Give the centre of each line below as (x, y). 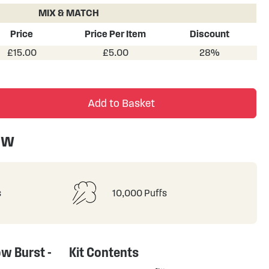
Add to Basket (122, 103)
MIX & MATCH (69, 13)
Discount (209, 34)
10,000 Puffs (140, 193)
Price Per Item (116, 34)
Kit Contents (104, 252)
